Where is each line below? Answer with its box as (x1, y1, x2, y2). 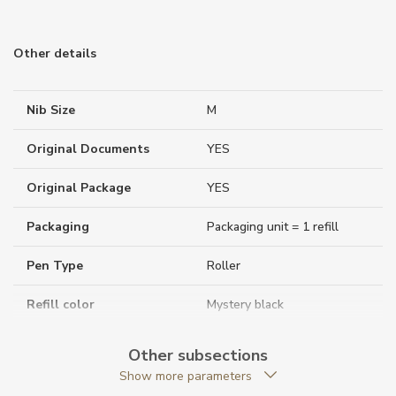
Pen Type (27, 256, 83, 274)
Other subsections (128, 344, 268, 366)
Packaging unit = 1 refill (207, 217, 339, 235)
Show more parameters (119, 367, 252, 385)
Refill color (27, 295, 95, 313)
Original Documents (27, 140, 149, 157)
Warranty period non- (27, 334, 161, 352)
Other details (13, 44, 96, 62)
